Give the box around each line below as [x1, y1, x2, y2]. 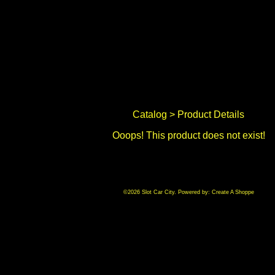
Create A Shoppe [211, 189, 254, 195]
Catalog [133, 109, 167, 120]
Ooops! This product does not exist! [112, 130, 265, 141]
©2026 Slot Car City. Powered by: [123, 189, 212, 195]
